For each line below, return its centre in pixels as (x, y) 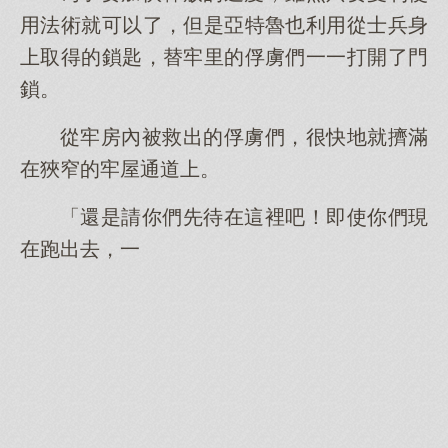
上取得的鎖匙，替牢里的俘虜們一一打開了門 (224, 57)
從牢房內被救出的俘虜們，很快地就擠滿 (244, 137)
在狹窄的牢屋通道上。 (120, 169)
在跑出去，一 (80, 249)
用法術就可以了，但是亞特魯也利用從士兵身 (224, 25)
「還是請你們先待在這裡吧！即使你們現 (244, 217)
